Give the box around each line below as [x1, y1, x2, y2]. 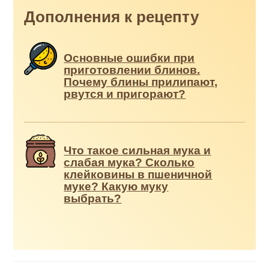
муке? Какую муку [64, 180, 169, 193]
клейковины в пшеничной [64, 168, 213, 181]
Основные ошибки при [64, 52, 195, 65]
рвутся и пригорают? [64, 88, 186, 101]
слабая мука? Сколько [64, 156, 195, 169]
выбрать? [64, 192, 122, 205]
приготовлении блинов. [64, 64, 201, 77]
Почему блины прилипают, [64, 76, 218, 89]
